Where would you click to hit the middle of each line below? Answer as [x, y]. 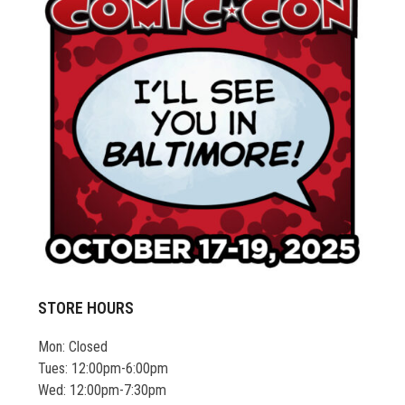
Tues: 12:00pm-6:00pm [104, 368]
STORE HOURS [86, 307]
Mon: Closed [73, 346]
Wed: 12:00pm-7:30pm [103, 390]
